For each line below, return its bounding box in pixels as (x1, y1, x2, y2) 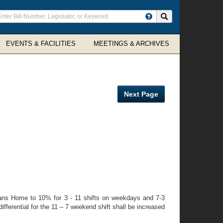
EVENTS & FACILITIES (6, 40, 76, 47)
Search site (167, 12, 200, 19)
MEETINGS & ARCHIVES (94, 40, 169, 47)
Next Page (124, 90, 158, 98)
